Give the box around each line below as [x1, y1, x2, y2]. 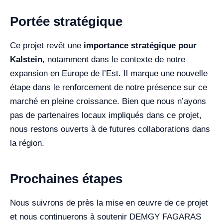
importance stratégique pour [84, 41, 197, 50]
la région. [10, 138, 44, 148]
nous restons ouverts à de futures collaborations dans [10, 124, 210, 134]
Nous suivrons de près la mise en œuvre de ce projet [10, 198, 208, 208]
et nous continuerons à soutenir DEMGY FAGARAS [10, 212, 201, 222]
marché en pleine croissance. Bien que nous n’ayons [10, 97, 206, 106]
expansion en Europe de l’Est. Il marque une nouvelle [10, 69, 208, 78]
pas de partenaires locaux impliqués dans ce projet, [10, 111, 202, 120]
